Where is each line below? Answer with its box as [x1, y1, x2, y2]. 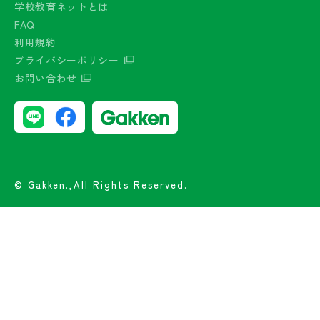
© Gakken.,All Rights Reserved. [14, 177, 188, 191]
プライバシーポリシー [14, 53, 119, 68]
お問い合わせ [14, 71, 77, 86]
